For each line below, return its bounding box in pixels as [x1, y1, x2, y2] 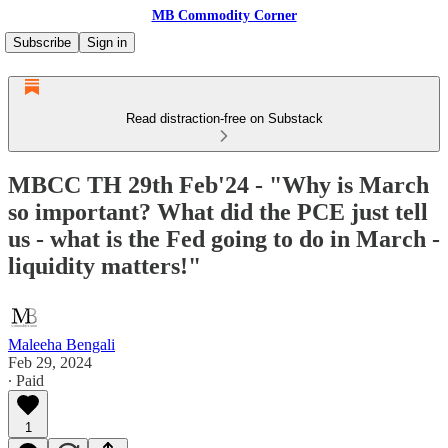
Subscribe [13, 35, 71, 50]
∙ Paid [8, 371, 44, 389]
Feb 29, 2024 [8, 353, 92, 371]
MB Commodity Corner [151, 8, 297, 23]
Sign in [87, 35, 127, 50]
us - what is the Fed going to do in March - [8, 225, 440, 252]
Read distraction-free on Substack [125, 111, 323, 126]
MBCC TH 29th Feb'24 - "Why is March [8, 171, 429, 198]
